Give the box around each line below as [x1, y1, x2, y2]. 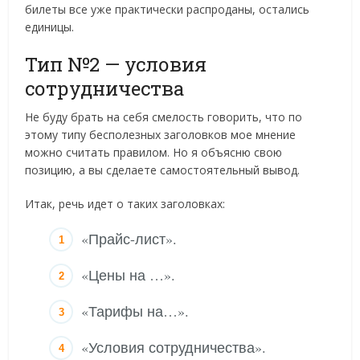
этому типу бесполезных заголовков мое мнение [25, 127, 297, 143]
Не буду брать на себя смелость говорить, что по [25, 109, 303, 125]
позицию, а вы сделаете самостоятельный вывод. [25, 162, 301, 178]
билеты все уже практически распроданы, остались [25, 2, 310, 18]
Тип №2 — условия [25, 51, 207, 78]
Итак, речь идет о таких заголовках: [25, 196, 226, 212]
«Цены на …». [81, 265, 176, 285]
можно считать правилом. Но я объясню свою [25, 145, 283, 161]
